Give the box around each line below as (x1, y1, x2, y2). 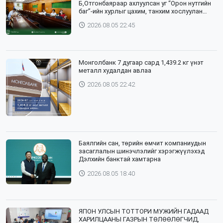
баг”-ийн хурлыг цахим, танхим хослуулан (79, 7, 203, 15)
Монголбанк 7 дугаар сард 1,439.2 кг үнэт (79, 58, 204, 66)
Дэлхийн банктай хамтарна (79, 155, 161, 163)
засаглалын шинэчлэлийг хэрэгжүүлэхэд (79, 147, 205, 155)
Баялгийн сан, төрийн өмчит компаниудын (79, 139, 207, 147)
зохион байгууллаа (79, 15, 136, 23)
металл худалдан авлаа (79, 66, 152, 74)
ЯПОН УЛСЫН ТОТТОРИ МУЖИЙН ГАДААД (79, 208, 209, 216)
